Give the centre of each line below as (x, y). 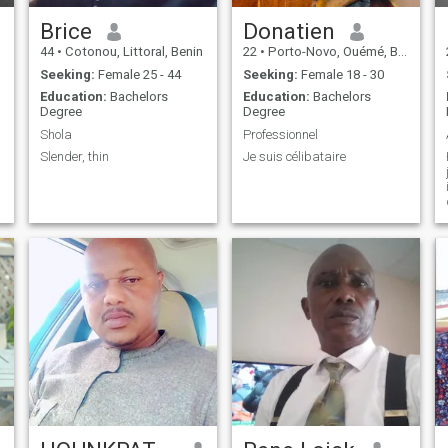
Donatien (288, 31)
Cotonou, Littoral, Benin (132, 52)
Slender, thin (74, 157)
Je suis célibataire (294, 157)
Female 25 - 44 (137, 74)
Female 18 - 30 (340, 74)
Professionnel (280, 134)
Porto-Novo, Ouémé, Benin (331, 52)
